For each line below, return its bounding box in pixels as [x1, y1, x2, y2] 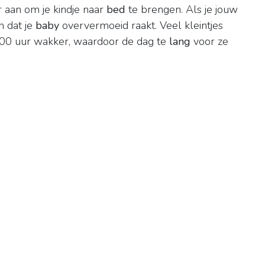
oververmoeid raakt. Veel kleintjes [59, 18, 223, 33]
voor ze [190, 34, 228, 49]
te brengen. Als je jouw [125, 2, 238, 17]
